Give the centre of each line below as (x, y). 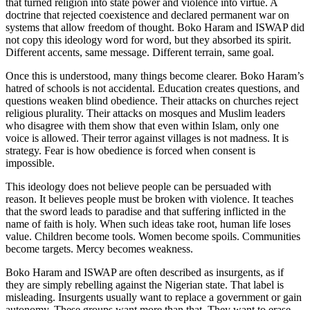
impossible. (30, 163)
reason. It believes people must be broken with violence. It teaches (149, 199)
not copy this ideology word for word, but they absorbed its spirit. (148, 39)
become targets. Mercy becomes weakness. (99, 248)
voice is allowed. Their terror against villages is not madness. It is (147, 138)
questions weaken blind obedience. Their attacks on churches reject (152, 100)
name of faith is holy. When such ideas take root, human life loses (148, 224)
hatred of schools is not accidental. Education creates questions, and (153, 88)
